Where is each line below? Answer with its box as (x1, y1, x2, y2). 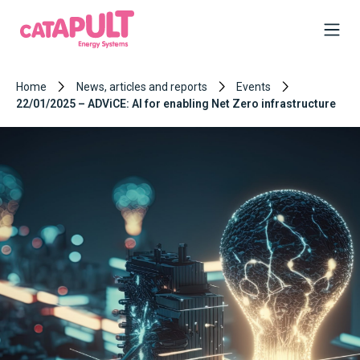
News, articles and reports (76, 80, 207, 93)
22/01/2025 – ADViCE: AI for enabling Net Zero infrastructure (16, 97, 336, 110)
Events (236, 80, 271, 93)
